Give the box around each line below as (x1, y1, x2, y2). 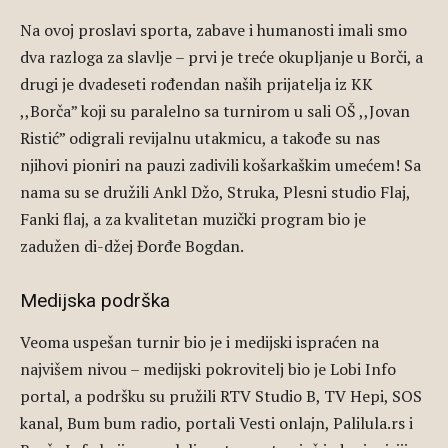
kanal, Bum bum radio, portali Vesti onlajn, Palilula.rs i (20, 412, 413, 434)
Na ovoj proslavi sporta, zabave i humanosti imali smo (20, 19, 407, 41)
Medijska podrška (20, 289, 170, 312)
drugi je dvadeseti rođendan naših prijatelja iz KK (20, 73, 373, 95)
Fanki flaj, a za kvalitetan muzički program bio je (20, 208, 366, 230)
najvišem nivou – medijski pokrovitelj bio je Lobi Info (20, 358, 396, 380)
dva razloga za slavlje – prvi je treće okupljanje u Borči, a (20, 46, 423, 68)
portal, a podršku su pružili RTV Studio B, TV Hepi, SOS (20, 385, 422, 407)
